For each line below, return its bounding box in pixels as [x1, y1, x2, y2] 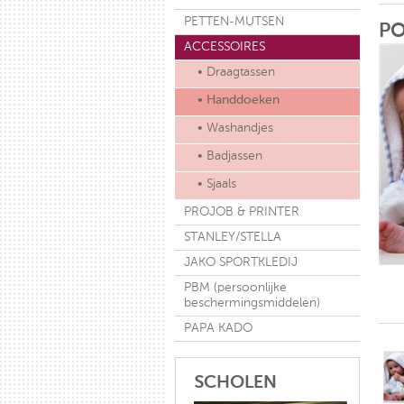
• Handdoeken [197, 94, 280, 106]
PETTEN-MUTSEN [183, 15, 284, 28]
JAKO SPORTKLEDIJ [183, 256, 298, 269]
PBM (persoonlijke [183, 281, 287, 294]
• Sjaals [197, 178, 236, 190]
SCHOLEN [193, 373, 277, 392]
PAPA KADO [183, 322, 252, 335]
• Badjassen [197, 150, 262, 162]
